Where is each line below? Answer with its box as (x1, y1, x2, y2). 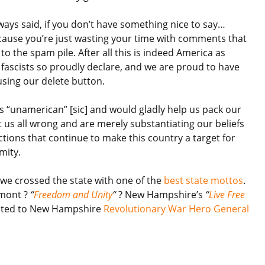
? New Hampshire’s (116, 188, 205, 201)
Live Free (209, 188, 245, 201)
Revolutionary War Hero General (104, 202, 249, 215)
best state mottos (164, 173, 243, 187)
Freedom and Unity (34, 188, 112, 201)
